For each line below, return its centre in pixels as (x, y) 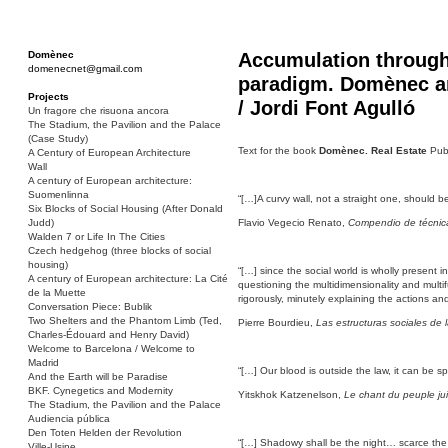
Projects (48, 96)
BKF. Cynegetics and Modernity (100, 390)
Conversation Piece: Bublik (90, 306)
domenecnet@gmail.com (85, 68)
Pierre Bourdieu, (277, 322)
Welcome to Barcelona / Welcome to (111, 348)
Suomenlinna (58, 194)
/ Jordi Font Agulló (326, 108)
